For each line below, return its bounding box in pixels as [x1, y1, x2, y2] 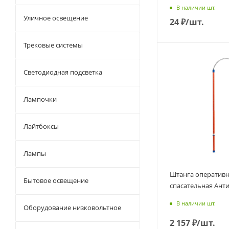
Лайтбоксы [24, 122, 59, 131]
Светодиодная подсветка [24, 67, 102, 77]
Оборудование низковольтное [24, 203, 121, 212]
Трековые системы [24, 40, 83, 50]
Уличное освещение [24, 13, 88, 22]
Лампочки [24, 95, 57, 104]
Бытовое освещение [24, 176, 88, 185]
